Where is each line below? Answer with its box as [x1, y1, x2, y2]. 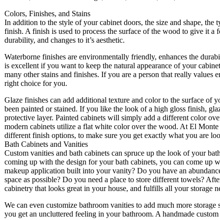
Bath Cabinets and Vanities [4, 140, 88, 149]
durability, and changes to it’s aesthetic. [4, 36, 125, 45]
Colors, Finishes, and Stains [4, 9, 90, 18]
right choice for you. [4, 79, 67, 88]
